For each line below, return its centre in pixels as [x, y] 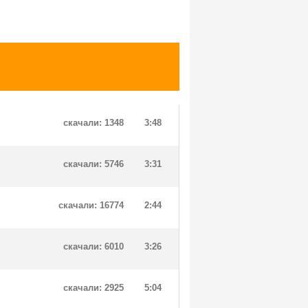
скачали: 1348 [93, 123]
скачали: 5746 [93, 164]
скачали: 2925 [93, 288]
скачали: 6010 [93, 246]
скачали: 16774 [91, 205]
